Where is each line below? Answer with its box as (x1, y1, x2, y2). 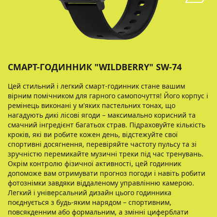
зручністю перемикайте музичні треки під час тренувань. (8, 149, 203, 158)
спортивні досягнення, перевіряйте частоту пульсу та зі (8, 139, 197, 149)
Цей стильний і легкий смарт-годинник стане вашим (8, 81, 185, 91)
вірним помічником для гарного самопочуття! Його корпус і (8, 91, 208, 100)
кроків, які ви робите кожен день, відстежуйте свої (8, 130, 178, 139)
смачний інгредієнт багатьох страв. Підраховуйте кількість (8, 120, 205, 129)
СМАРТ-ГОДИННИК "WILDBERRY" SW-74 (8, 61, 182, 73)
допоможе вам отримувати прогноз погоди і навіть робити (8, 169, 205, 178)
